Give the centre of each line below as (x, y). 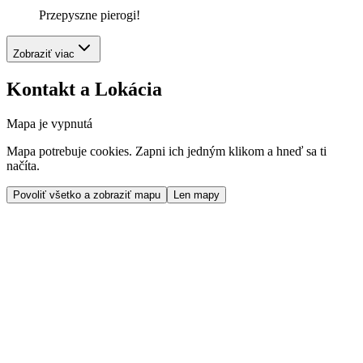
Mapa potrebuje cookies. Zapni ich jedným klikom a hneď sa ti (167, 151)
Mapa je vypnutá (49, 123)
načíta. (23, 165)
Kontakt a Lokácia (84, 89)
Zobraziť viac (44, 53)
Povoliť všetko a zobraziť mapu (87, 194)
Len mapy (196, 194)
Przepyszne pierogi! (90, 15)
